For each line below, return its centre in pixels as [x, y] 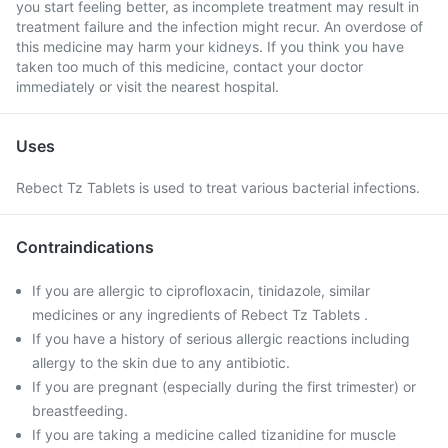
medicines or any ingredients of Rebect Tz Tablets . [200, 314]
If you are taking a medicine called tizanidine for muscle [214, 434]
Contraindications [85, 247]
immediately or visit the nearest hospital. [147, 86]
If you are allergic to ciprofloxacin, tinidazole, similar [201, 290]
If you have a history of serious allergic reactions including [221, 338]
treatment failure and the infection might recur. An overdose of [219, 26]
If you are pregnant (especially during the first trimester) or [224, 386]
